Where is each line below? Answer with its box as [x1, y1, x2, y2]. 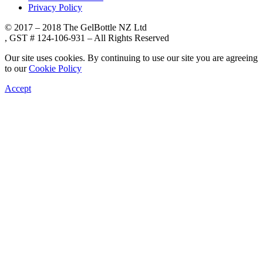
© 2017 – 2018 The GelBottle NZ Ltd [5, 22, 147, 32]
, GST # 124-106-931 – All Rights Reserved [5, 32, 169, 43]
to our [5, 63, 29, 73]
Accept [5, 83, 31, 93]
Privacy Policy [28, 2, 82, 12]
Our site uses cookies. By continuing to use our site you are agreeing [5, 52, 258, 63]
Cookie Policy [29, 63, 82, 73]
